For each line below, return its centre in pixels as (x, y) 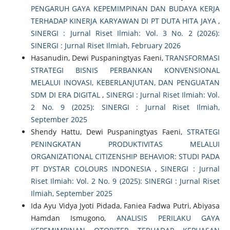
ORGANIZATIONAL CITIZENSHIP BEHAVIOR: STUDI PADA (125, 156)
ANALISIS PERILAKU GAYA (168, 218)
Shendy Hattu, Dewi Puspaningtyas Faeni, (109, 131)
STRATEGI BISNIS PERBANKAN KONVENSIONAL (125, 70)
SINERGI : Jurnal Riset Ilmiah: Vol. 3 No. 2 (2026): (125, 33)
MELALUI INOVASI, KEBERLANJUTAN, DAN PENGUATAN (125, 82)
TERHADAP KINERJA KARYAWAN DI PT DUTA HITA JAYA (124, 21)
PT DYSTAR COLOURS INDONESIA (93, 168)
